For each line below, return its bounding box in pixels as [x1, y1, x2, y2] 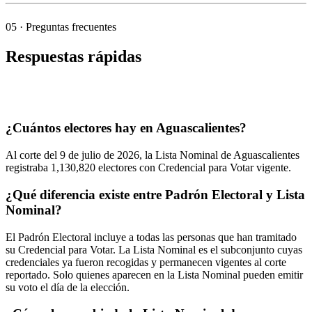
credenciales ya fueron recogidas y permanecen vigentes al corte [6, 256, 286, 268]
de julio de [65, 149, 117, 162]
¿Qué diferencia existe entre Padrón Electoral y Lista [6, 187, 305, 202]
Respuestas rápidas [6, 47, 141, 65]
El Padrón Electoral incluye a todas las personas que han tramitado [6, 231, 297, 243]
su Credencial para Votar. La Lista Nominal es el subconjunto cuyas [6, 243, 302, 256]
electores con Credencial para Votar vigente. [95, 162, 291, 174]
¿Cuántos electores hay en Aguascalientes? [6, 120, 247, 136]
